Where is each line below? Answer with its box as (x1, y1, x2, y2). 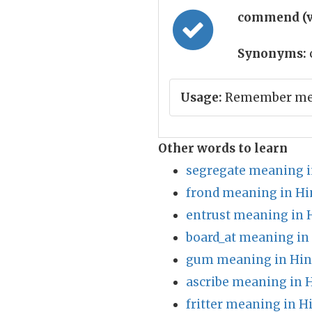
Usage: (180, 90, 222, 105)
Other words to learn (158, 141, 288, 156)
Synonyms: (237, 46, 306, 61)
